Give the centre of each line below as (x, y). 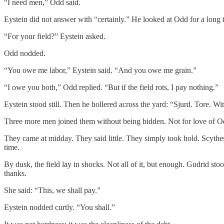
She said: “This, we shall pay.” (52, 190)
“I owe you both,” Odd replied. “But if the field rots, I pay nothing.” (111, 87)
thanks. (15, 173)
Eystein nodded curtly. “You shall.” (59, 207)
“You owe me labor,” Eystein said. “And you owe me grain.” (100, 70)
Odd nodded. (25, 53)
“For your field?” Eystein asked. (55, 36)
